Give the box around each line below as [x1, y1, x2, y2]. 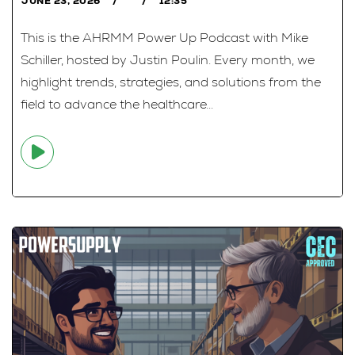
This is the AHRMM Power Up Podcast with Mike [21, 29, 308, 46]
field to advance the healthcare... [21, 95, 213, 113]
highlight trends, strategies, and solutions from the [21, 73, 321, 90]
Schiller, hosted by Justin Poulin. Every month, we [21, 51, 315, 68]
